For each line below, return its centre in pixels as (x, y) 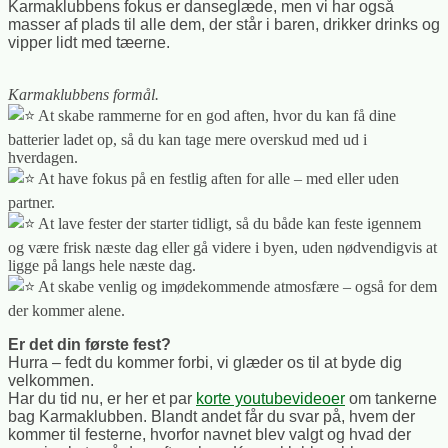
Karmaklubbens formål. (83, 95)
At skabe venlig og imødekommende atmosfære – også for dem (236, 287)
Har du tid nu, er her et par (102, 399)
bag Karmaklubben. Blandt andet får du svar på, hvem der (211, 417)
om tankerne (391, 399)
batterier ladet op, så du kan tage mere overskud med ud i (187, 140)
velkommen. (51, 381)
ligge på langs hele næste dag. (102, 266)
